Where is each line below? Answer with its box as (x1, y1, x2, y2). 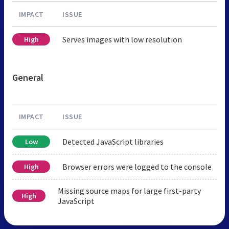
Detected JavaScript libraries (62, 136, 164, 147)
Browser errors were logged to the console (62, 161, 212, 172)
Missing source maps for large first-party (57, 185, 201, 196)
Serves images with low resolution (62, 34, 182, 44)
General (12, 71, 43, 83)
